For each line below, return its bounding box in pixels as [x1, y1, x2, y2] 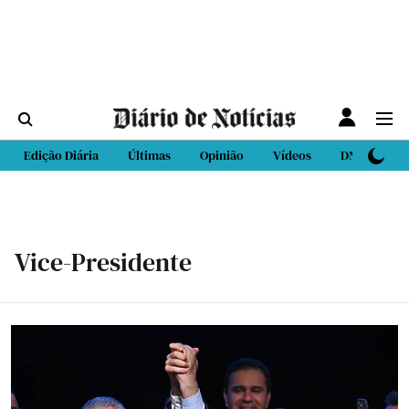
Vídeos [273, 146, 311, 164]
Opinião [200, 146, 244, 164]
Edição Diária [24, 146, 99, 164]
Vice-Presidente [15, 245, 192, 279]
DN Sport [341, 146, 391, 164]
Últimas [128, 146, 171, 164]
